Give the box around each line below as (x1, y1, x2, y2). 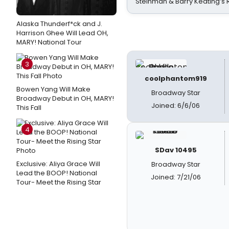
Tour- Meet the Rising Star (16, 177, 101, 187)
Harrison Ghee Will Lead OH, (16, 28, 108, 38)
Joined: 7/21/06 (150, 172, 201, 182)
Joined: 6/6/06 (151, 101, 200, 110)
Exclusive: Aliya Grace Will (16, 159, 100, 169)
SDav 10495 (154, 145, 197, 155)
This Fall (16, 103, 41, 112)
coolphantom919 (144, 74, 207, 83)
